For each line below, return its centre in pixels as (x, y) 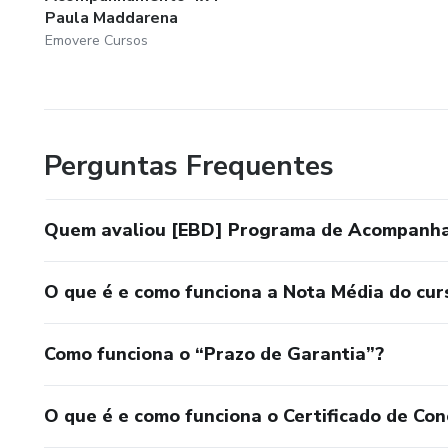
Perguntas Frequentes (189, 166)
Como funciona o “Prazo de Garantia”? (214, 354)
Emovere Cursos (96, 41)
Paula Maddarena (111, 18)
